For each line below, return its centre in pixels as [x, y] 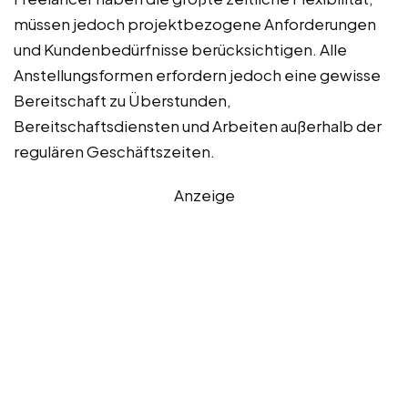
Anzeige [204, 195]
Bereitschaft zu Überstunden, [122, 101]
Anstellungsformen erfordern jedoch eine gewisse [197, 75]
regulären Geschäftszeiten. [114, 152]
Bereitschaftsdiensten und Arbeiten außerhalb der [198, 126]
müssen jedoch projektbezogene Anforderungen [195, 24]
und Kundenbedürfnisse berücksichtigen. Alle [180, 50]
